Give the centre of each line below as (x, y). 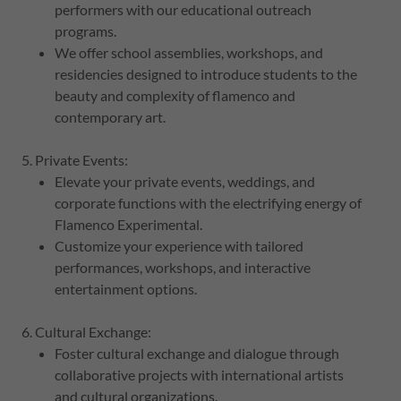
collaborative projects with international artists (199, 374)
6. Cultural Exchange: (86, 331)
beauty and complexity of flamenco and (175, 95)
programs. (85, 30)
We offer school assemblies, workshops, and (188, 52)
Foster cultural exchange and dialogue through (196, 353)
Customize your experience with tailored (179, 245)
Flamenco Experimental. (128, 224)
